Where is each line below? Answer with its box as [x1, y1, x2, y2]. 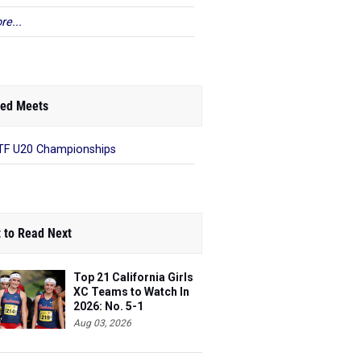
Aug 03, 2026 [73, 317, 131, 329]
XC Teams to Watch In [73, 285, 189, 298]
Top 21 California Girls [73, 271, 193, 284]
